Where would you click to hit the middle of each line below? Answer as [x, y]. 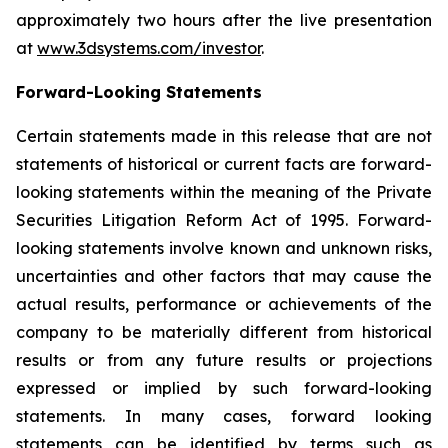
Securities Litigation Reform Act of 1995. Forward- [224, 220]
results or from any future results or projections [224, 360]
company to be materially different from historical [224, 332]
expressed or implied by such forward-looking [224, 388]
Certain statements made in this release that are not [224, 136]
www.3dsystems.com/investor [149, 48]
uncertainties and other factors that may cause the [224, 276]
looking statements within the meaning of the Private [224, 192]
